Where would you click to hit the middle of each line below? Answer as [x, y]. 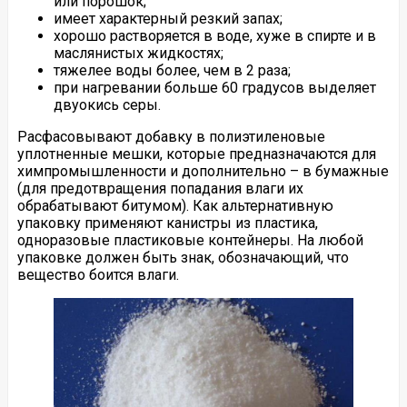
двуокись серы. [107, 104]
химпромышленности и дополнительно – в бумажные [203, 171]
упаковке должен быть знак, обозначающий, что [183, 257]
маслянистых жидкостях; [138, 53]
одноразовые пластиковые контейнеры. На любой [190, 240]
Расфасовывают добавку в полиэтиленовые [171, 136]
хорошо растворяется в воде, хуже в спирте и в [214, 35]
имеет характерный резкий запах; [168, 18]
